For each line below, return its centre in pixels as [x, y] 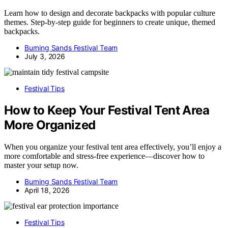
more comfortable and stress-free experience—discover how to [104, 156]
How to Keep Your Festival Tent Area [107, 110]
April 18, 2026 [47, 190]
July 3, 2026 [45, 56]
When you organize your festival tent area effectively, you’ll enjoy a [113, 147]
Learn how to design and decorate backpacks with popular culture [110, 13]
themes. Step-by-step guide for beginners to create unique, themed [110, 22]
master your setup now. [41, 165]
